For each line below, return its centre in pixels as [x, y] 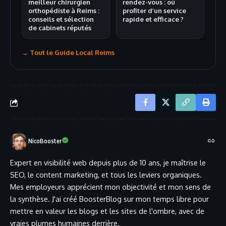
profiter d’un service [154, 11]
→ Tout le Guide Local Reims [68, 53]
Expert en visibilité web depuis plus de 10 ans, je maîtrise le [108, 163]
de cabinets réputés [60, 28]
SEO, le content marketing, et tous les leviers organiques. [106, 175]
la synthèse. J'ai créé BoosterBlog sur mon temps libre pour [109, 199]
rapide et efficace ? [153, 19]
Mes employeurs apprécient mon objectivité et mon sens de [110, 187]
